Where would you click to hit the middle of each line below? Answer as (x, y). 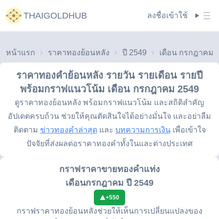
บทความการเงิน (143, 130)
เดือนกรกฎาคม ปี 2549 (109, 183)
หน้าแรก (21, 53)
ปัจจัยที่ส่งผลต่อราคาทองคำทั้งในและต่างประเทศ (109, 143)
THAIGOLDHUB (55, 16)
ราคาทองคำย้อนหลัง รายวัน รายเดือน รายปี (109, 75)
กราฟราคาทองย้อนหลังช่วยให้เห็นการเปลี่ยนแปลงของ (109, 211)
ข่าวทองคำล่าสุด (68, 130)
